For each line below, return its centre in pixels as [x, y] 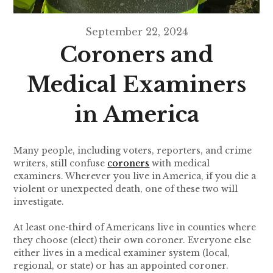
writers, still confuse [61, 164]
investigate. [39, 202]
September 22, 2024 [136, 32]
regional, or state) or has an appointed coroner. [121, 266]
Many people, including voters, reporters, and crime [133, 151]
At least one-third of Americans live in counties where [135, 228]
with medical [180, 164]
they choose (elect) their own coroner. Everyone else [133, 240]
